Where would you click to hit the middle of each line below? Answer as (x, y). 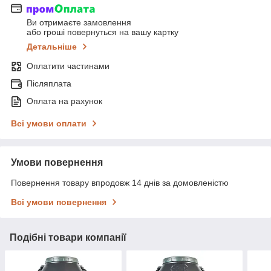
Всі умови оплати (49, 124)
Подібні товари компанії (68, 238)
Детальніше (52, 47)
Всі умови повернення (59, 202)
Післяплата (49, 84)
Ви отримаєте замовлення (79, 23)
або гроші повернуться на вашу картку (103, 32)
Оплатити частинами (68, 66)
